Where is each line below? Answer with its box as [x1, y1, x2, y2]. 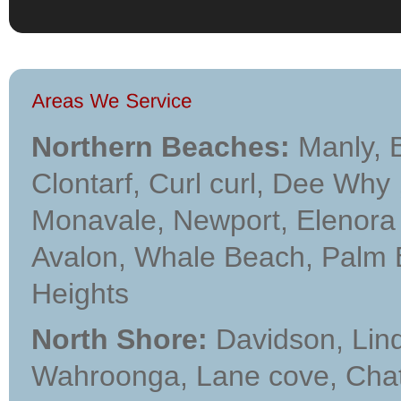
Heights [31, 277, 129, 310]
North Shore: [31, 323, 208, 355]
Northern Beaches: [31, 131, 290, 163]
